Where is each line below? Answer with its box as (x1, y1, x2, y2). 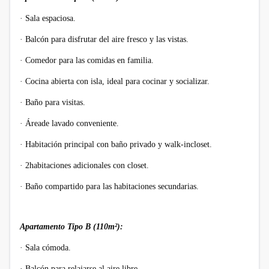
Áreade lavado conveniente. (25, 118, 119, 128)
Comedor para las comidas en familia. (25, 55, 154, 65)
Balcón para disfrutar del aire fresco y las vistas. (25, 34, 189, 44)
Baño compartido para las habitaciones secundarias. (25, 181, 199, 191)
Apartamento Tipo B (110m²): (20, 222, 123, 231)
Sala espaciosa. (25, 13, 76, 23)
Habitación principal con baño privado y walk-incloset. (25, 139, 212, 149)
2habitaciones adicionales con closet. (25, 160, 149, 170)
